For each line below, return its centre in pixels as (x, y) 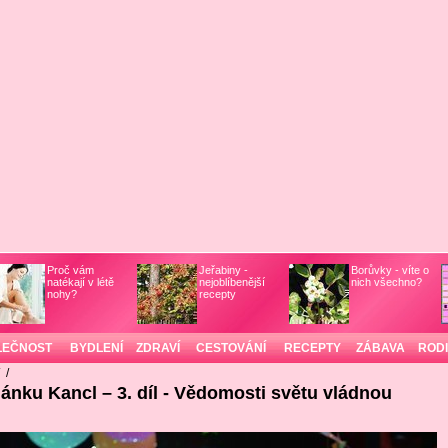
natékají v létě (80, 282)
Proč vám (70, 270)
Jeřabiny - (223, 270)
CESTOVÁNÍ (230, 348)
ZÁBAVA (380, 348)
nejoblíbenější (231, 282)
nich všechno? (386, 282)
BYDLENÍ (96, 348)
